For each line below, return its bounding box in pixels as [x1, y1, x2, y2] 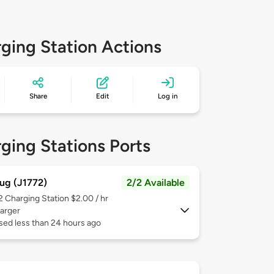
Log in [158, 92, 178, 101]
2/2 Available [127, 177, 185, 189]
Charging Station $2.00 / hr [5, 193, 108, 204]
